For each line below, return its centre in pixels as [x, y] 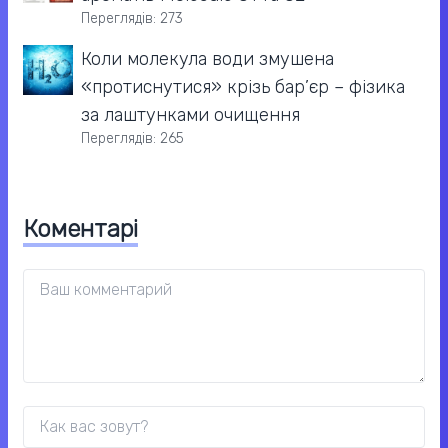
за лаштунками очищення [190, 115]
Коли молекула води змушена [207, 59]
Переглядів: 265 [132, 139]
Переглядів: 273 [132, 19]
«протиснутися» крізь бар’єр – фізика [243, 87]
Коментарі [80, 229]
